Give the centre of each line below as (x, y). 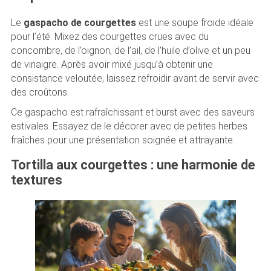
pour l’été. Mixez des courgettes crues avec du (109, 36)
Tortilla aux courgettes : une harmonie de (133, 165)
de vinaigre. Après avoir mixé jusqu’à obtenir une (112, 64)
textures (36, 180)
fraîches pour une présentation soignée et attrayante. (122, 140)
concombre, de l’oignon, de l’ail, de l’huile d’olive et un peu (130, 50)
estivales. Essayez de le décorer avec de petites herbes (129, 126)
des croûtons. (40, 92)
